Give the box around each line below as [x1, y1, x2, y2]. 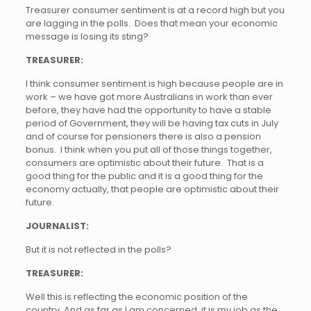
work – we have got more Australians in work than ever [25, 90, 273, 103]
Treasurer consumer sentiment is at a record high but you [25, 3, 285, 17]
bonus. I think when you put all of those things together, [25, 143, 272, 156]
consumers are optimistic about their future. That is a [25, 156, 264, 169]
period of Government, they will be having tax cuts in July [25, 117, 278, 130]
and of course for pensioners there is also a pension [25, 130, 261, 143]
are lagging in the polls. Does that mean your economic [25, 17, 278, 30]
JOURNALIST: [25, 219, 89, 233]
